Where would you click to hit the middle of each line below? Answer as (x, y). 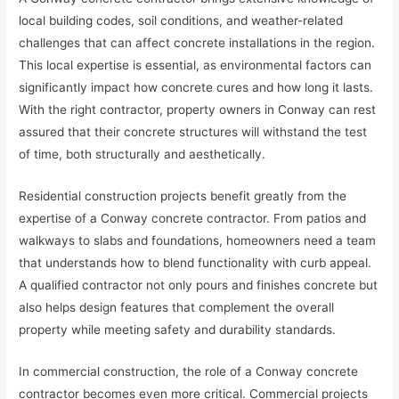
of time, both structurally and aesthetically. (142, 154)
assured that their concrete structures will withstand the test (193, 131)
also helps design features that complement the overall (177, 307)
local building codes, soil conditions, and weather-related (181, 20)
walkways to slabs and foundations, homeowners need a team (198, 240)
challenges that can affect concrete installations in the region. (197, 42)
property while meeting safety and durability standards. (178, 329)
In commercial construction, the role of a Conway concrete (189, 371)
